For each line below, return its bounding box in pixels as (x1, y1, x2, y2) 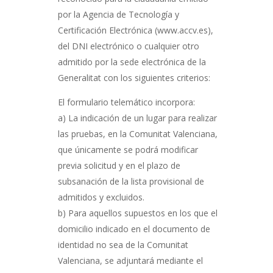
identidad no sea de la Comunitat (57, 239, 188, 250)
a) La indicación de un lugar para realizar (57, 112, 217, 124)
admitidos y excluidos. (57, 191, 144, 203)
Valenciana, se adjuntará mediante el (57, 255, 203, 266)
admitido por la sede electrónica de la (57, 56, 206, 68)
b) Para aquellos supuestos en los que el (57, 207, 218, 219)
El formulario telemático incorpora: (57, 96, 195, 108)
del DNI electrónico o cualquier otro (57, 40, 199, 52)
